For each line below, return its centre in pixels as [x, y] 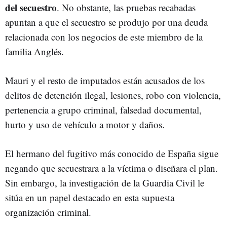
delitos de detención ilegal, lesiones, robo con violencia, [113, 95]
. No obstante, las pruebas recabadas [126, 7]
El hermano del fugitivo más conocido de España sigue [112, 153]
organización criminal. [48, 212]
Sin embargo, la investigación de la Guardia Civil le [105, 183]
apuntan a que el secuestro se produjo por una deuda [106, 22]
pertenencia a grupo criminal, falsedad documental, [103, 110]
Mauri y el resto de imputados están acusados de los [105, 80]
